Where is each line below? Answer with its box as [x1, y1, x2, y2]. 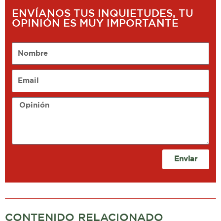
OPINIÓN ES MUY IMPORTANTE [11, 19, 179, 29]
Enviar [174, 156, 198, 163]
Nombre [11, 43, 37, 50]
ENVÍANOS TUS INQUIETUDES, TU [11, 9, 193, 19]
